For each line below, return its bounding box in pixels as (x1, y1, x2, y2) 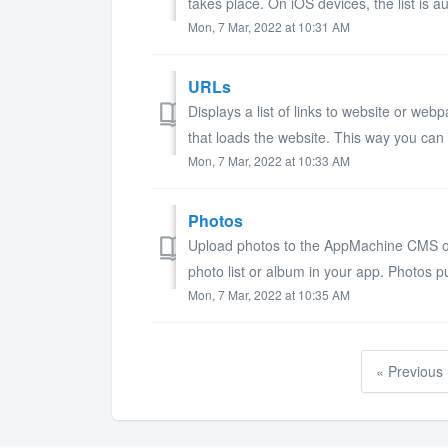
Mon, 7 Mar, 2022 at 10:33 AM (188, 151, 350, 169)
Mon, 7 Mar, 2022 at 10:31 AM (188, 17, 350, 35)
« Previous (375, 360, 443, 381)
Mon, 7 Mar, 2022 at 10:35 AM (188, 285, 350, 303)
